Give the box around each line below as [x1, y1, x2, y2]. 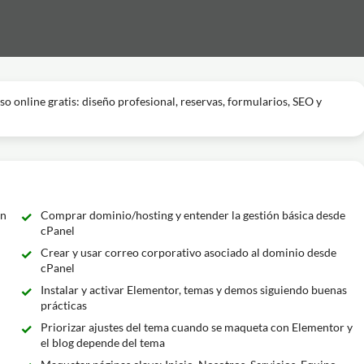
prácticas [40, 298, 87, 312]
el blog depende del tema [40, 336, 165, 349]
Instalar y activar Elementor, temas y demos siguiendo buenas [40, 283, 347, 297]
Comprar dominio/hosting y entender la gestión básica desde [40, 208, 345, 222]
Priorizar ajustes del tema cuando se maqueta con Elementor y [40, 320, 353, 334]
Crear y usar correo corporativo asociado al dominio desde [40, 245, 336, 259]
